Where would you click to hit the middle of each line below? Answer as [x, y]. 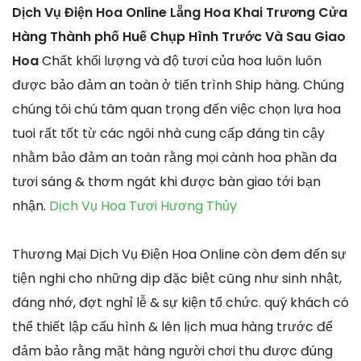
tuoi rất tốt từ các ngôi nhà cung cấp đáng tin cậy [168, 134]
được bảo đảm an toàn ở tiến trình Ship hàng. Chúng [178, 85]
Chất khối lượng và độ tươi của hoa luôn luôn [182, 61]
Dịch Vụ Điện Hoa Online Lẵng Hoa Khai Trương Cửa [180, 13]
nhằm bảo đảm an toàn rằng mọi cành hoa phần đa [174, 158]
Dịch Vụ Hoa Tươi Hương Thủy [143, 206]
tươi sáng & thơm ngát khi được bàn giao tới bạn [166, 182]
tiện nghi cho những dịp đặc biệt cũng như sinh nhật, [177, 279]
